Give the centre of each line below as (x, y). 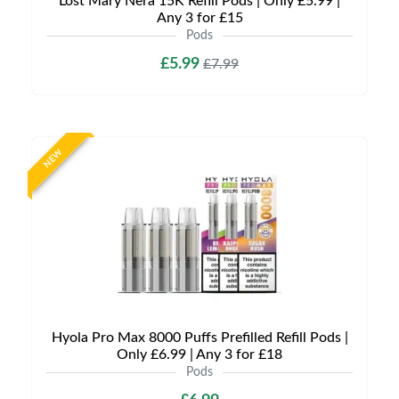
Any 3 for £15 (199, 18)
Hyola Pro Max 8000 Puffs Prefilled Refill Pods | (199, 338)
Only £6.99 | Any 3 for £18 (199, 354)
